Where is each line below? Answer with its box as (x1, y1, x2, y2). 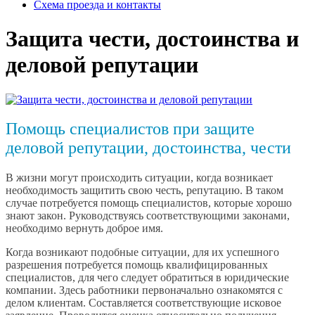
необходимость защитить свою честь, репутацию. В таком (6, 184, 283, 197)
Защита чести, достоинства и (6, 26, 299, 52)
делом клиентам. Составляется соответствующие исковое (6, 297, 281, 309)
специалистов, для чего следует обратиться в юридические (6, 271, 289, 284)
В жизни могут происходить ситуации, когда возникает (6, 172, 273, 184)
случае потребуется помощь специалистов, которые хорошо (6, 197, 292, 210)
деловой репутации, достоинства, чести (6, 139, 291, 157)
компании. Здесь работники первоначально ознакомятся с (6, 284, 283, 297)
